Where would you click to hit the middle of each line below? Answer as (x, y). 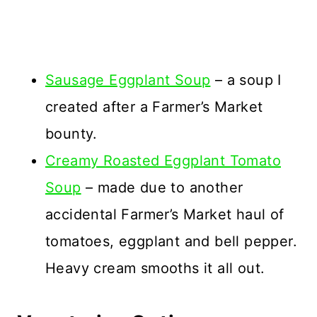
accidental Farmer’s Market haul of (165, 214)
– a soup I (246, 80)
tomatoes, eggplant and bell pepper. (171, 241)
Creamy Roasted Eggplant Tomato (163, 160)
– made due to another (162, 187)
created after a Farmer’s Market (154, 106)
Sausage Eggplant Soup (128, 80)
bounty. (71, 133)
